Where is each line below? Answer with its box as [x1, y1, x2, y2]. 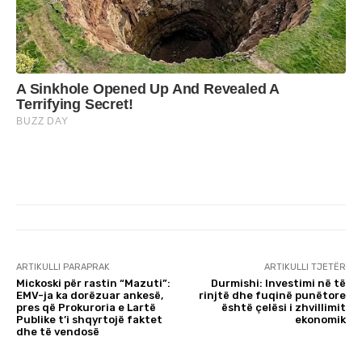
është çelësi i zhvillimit [221, 301, 346, 314]
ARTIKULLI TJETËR [263, 262, 346, 273]
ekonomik [294, 314, 346, 326]
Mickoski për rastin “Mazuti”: [16, 277, 170, 290]
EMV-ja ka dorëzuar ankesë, [16, 289, 163, 302]
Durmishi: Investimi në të [210, 277, 346, 290]
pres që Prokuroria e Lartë [16, 301, 156, 314]
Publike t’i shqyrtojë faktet [16, 314, 162, 326]
